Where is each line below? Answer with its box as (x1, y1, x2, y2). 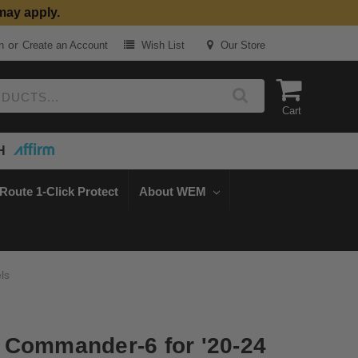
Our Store (217, 39, 266, 52)
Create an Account (22, 39, 108, 52)
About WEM (138, 184, 209, 198)
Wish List (138, 39, 185, 52)
